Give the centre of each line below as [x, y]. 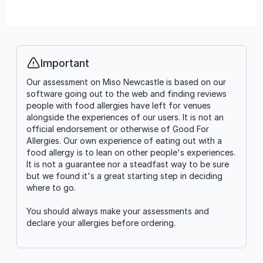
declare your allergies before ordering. [101, 223]
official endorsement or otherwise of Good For [118, 129]
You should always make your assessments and [118, 211]
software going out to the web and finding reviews [127, 94]
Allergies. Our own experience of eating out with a [124, 141]
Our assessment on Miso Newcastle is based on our [126, 82]
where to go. [51, 188]
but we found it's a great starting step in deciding [124, 176]
